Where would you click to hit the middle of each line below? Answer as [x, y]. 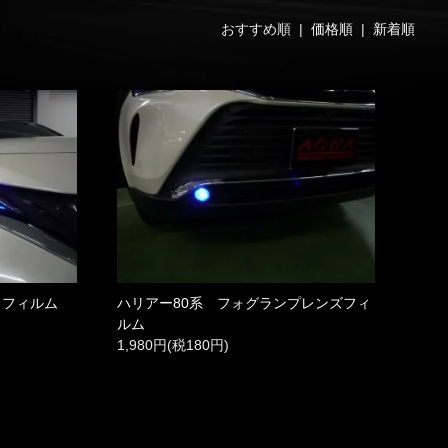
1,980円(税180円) [172, 345]
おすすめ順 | [265, 28]
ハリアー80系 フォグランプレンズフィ [243, 303]
